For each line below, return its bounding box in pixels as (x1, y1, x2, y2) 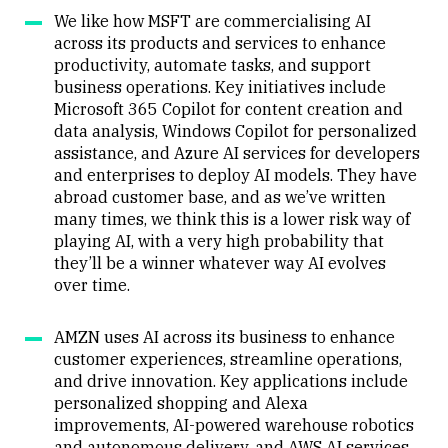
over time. (54, 274, 130, 295)
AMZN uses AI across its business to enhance (54, 326, 395, 347)
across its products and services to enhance (54, 32, 386, 53)
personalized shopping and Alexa (54, 392, 308, 413)
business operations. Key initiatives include (54, 76, 386, 97)
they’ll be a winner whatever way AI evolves (54, 252, 386, 273)
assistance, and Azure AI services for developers (54, 142, 420, 163)
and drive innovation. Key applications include (54, 370, 408, 391)
